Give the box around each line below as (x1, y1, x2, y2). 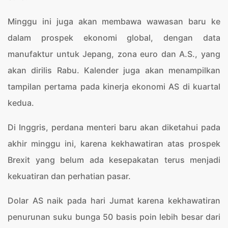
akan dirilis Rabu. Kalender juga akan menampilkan (8, 65, 220, 75)
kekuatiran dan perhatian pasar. (8, 171, 131, 181)
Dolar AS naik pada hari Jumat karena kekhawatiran (8, 195, 220, 206)
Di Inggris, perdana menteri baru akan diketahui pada (8, 122, 220, 132)
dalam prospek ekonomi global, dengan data (8, 33, 220, 43)
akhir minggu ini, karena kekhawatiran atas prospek (8, 138, 220, 149)
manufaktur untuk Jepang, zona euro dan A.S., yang (8, 49, 220, 59)
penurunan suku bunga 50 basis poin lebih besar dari (8, 212, 220, 222)
